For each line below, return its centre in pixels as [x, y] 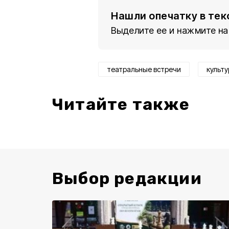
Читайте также [121, 104]
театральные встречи [144, 69]
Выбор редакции [127, 178]
